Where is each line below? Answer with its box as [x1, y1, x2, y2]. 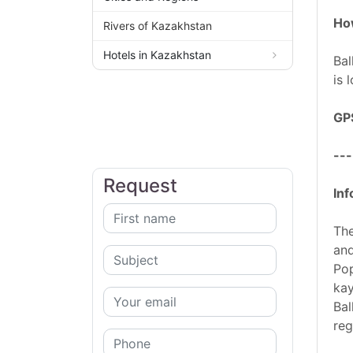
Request [103, 174, 177, 198]
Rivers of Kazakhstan [103, 19, 212, 33]
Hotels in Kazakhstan [103, 48, 211, 62]
